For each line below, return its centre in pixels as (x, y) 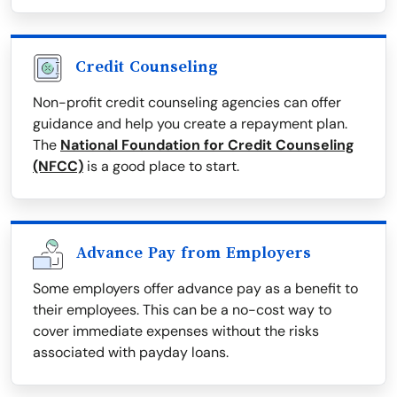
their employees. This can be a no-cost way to (182, 310)
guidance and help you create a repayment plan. (190, 124)
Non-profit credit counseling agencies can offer (187, 103)
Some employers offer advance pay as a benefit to (195, 289)
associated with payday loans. (131, 353)
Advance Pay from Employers (193, 253)
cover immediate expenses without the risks (176, 331)
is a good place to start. (161, 167)
